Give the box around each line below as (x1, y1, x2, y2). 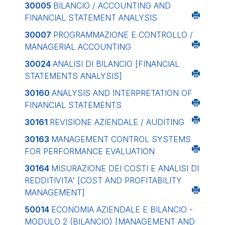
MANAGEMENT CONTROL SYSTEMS (51, 134, 191, 144)
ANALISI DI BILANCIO (53, 59, 135, 69)
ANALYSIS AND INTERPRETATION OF (52, 88, 192, 98)
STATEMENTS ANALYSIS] (25, 71, 122, 81)
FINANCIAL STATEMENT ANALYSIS (25, 13, 157, 23)
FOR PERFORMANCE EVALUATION (25, 146, 155, 156)
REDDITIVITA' (25, 175, 77, 185)
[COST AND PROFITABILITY (77, 175, 182, 185)
